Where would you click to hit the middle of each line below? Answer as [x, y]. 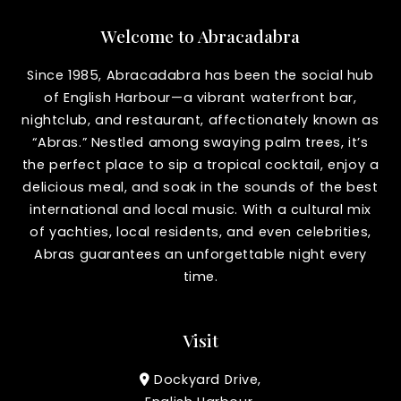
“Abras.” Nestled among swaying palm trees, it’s [200, 142]
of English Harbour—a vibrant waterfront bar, [200, 97]
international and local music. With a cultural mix [200, 209]
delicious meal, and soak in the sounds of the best [200, 187]
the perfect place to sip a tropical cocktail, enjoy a [200, 164]
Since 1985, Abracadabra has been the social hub [200, 75]
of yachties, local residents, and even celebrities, [200, 231]
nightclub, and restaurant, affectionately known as [200, 119]
